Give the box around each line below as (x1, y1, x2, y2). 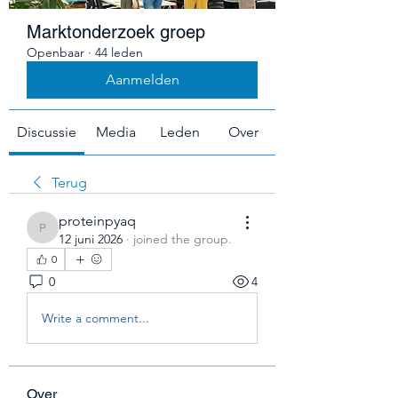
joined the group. (133, 231, 232, 247)
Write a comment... (42, 309, 149, 326)
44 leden (95, 44, 143, 60)
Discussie (17, 123, 76, 140)
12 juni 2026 (59, 231, 123, 247)
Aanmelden (105, 71, 179, 88)
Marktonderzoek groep (27, 21, 205, 43)
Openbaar (27, 44, 84, 60)
